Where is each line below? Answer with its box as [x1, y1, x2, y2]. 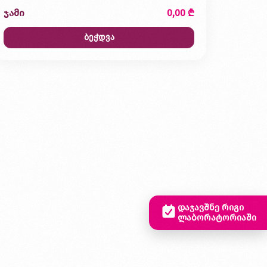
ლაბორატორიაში [178, 212, 256, 223]
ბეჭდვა [83, 32, 114, 43]
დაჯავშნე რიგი [178, 202, 244, 213]
